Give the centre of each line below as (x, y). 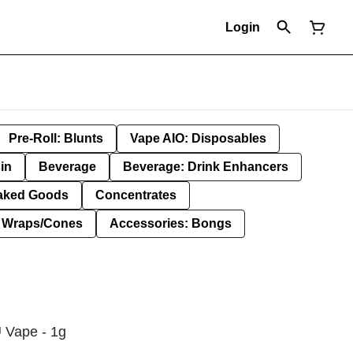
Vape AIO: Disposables (198, 138)
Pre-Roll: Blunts (56, 138)
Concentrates (136, 195)
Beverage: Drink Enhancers (206, 167)
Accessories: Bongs (171, 223)
